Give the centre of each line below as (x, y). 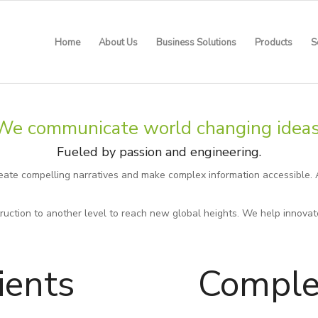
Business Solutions (196, 43)
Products (274, 43)
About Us (118, 43)
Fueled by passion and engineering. (159, 152)
